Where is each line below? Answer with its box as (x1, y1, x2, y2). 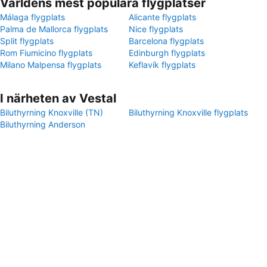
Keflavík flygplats (129, 60, 195, 70)
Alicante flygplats (129, 12, 196, 22)
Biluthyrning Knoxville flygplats (129, 107, 248, 117)
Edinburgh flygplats (129, 48, 205, 58)
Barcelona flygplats (129, 36, 204, 46)
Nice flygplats (129, 24, 183, 34)
